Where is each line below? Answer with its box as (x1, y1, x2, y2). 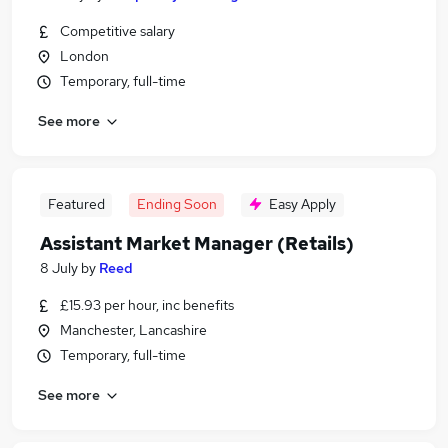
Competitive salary (60, 22, 175, 40)
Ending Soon (136, 195, 217, 213)
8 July (40, 259, 78, 277)
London (60, 47, 109, 65)
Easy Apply (269, 195, 336, 213)
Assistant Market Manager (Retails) (40, 232, 354, 255)
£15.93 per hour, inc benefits (60, 296, 234, 314)
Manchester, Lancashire (60, 321, 207, 339)
